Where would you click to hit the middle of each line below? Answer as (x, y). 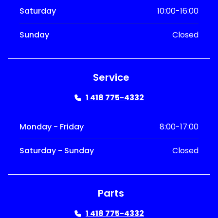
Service (111, 77)
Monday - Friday (52, 127)
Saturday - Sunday (57, 150)
